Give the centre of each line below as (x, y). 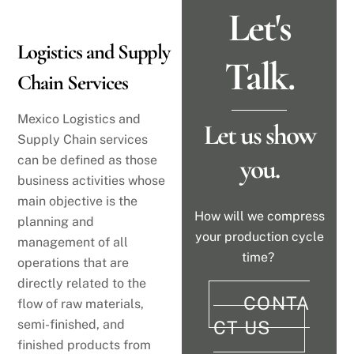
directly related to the (82, 283)
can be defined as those (88, 160)
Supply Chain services (83, 139)
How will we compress (259, 217)
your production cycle (259, 237)
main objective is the (78, 201)
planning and (56, 221)
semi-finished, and (72, 324)
